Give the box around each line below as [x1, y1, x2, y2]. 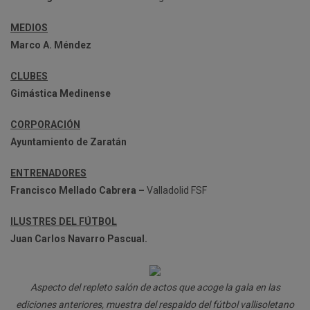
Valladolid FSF [145, 185, 207, 196]
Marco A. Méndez [10, 39, 91, 51]
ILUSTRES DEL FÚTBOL [10, 216, 117, 227]
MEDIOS [10, 22, 48, 33]
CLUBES [10, 71, 48, 82]
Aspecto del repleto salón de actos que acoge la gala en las [30, 282, 280, 293]
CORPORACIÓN [10, 119, 80, 130]
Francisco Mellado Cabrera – [10, 185, 145, 196]
